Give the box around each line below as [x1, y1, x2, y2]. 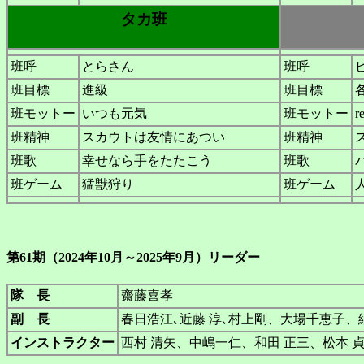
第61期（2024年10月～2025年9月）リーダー [6, 249, 260, 264]
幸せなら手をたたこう [82, 154, 212, 168]
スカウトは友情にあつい [82, 130, 225, 145]
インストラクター [11, 335, 115, 349]
